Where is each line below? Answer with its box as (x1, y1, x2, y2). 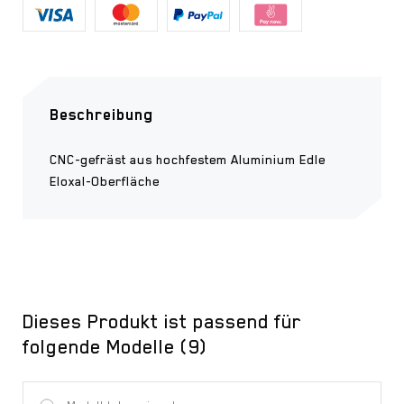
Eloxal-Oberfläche (50, 173, 160, 188)
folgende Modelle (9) (23, 335, 207, 358)
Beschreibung (50, 105, 153, 124)
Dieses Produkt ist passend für (23, 310, 301, 333)
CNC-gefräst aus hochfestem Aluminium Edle (50, 151, 326, 167)
